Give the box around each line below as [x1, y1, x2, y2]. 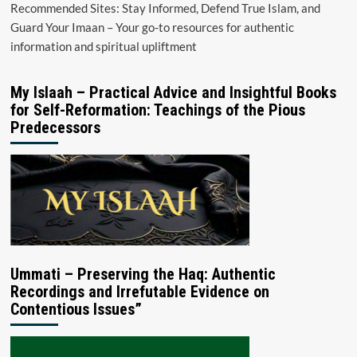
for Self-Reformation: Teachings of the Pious [10, 100, 305, 120]
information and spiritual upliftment [10, 38, 197, 53]
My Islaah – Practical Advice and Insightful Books [10, 82, 336, 102]
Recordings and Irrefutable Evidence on [10, 281, 269, 301]
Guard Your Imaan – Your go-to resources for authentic [10, 19, 294, 34]
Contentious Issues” [10, 299, 142, 319]
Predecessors [10, 117, 100, 137]
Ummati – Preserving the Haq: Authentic [10, 264, 276, 284]
